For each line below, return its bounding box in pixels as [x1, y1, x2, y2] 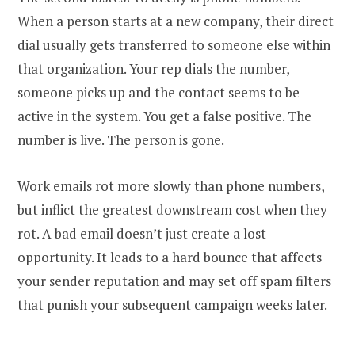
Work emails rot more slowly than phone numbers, [17, 177, 324, 196]
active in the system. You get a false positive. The [17, 107, 311, 126]
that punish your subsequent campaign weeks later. [17, 296, 327, 315]
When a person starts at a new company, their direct [17, 12, 334, 31]
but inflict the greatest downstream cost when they [17, 200, 327, 219]
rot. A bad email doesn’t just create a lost [17, 224, 266, 243]
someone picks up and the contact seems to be [17, 83, 300, 102]
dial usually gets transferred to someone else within [17, 36, 330, 55]
